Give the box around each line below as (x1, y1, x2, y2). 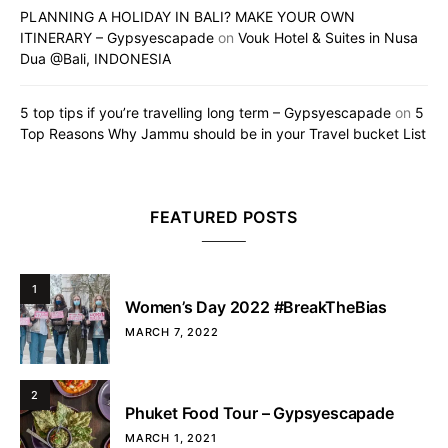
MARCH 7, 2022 (125, 325, 219, 340)
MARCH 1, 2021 (125, 431, 217, 446)
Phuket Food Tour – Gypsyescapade (125, 403, 394, 424)
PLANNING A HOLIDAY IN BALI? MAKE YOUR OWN (20, 8, 355, 26)
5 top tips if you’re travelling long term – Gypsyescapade (20, 104, 391, 122)
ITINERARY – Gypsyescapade (20, 29, 214, 47)
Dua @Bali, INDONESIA (20, 50, 171, 68)
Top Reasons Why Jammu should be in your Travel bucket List (20, 125, 426, 143)
